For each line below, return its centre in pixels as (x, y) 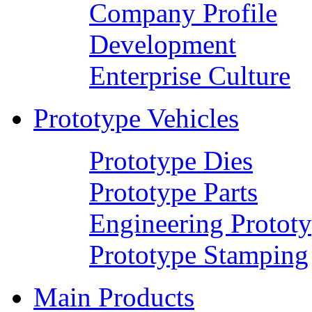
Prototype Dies (171, 160)
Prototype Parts (173, 192)
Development (163, 44)
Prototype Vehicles (136, 118)
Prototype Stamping (199, 254)
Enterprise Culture (190, 75)
